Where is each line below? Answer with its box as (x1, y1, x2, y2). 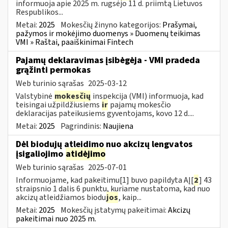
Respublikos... (16, 6, 63, 18)
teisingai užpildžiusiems (16, 99, 101, 110)
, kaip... (119, 191, 141, 203)
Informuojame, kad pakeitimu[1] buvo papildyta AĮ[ (16, 174, 193, 186)
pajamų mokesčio (108, 99, 171, 110)
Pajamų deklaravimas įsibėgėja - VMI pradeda (16, 53, 200, 67)
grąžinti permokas (16, 63, 91, 76)
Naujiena (103, 120, 133, 132)
